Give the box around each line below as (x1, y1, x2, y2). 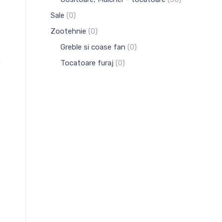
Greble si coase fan (60, 43, 125, 52)
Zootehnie (51, 27, 86, 36)
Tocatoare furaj (60, 58, 113, 67)
